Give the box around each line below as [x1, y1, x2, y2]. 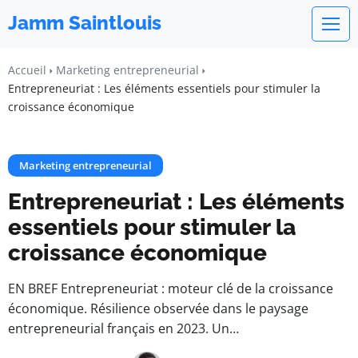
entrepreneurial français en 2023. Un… [8, 320, 239, 337]
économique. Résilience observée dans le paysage [8, 300, 308, 317]
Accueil [8, 62, 46, 78]
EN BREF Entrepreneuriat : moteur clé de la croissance [8, 280, 333, 297]
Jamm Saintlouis [8, 11, 161, 34]
